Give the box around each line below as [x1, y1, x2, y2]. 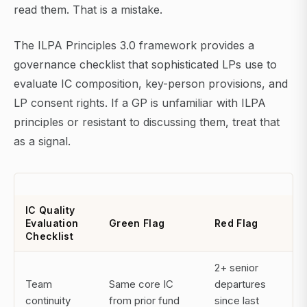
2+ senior [214, 261, 258, 275]
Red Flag [214, 217, 258, 230]
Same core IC [109, 278, 173, 291]
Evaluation [25, 217, 79, 230]
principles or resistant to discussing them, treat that [14, 115, 280, 130]
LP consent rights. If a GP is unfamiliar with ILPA [14, 96, 266, 110]
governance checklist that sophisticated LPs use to [14, 58, 277, 72]
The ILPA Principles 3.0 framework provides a [14, 38, 254, 53]
